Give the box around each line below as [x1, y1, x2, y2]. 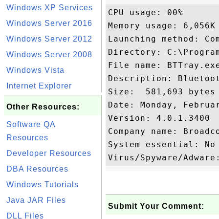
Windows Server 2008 [6, 50, 92, 59]
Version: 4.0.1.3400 [108, 113, 210, 123]
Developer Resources [6, 149, 91, 157]
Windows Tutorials [6, 180, 79, 189]
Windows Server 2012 [6, 35, 92, 43]
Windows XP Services [6, 3, 93, 12]
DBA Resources [6, 165, 68, 173]
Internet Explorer [6, 82, 72, 90]
